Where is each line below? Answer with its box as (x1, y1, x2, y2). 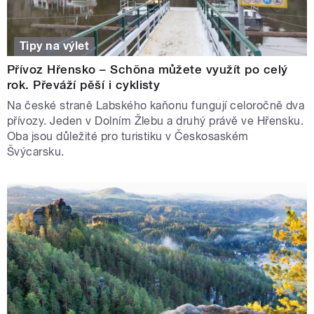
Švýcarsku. (7, 145, 64, 159)
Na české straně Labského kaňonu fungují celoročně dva (7, 99, 305, 113)
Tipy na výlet (20, 39, 90, 53)
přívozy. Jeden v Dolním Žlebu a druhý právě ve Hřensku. (7, 114, 304, 128)
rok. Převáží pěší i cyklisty (7, 78, 161, 93)
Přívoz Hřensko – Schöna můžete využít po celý (7, 62, 288, 77)
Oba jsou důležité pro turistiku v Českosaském (7, 130, 249, 144)
